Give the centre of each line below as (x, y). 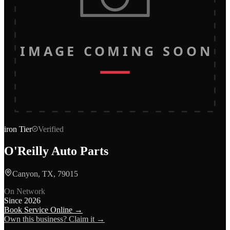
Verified (51, 129)
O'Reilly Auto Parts (56, 151)
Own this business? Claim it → (54, 219)
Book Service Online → (43, 209)
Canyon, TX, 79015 (45, 174)
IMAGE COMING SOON (115, 51)
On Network (25, 191)
